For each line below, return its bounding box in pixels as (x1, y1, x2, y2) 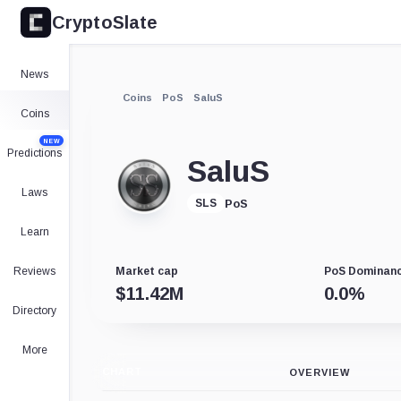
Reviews (13, 265, 55, 277)
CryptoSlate (52, 12, 158, 32)
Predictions (7, 147, 62, 159)
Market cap (115, 265, 178, 278)
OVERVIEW (289, 367, 350, 379)
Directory (13, 304, 56, 317)
